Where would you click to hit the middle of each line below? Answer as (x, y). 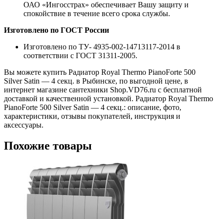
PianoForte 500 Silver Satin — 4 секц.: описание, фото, (93, 108)
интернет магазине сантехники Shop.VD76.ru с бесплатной (103, 90)
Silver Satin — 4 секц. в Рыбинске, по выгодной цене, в (96, 81)
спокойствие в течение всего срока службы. (97, 14)
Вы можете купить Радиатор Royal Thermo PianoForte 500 (100, 72)
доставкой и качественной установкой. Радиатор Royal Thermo (109, 99)
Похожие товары (48, 146)
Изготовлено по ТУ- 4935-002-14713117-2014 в (102, 47)
